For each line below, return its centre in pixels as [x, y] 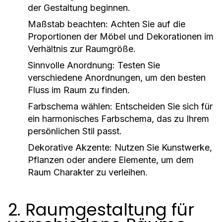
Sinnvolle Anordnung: [71, 65]
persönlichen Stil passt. [75, 131]
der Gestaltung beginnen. [79, 8]
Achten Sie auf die [147, 24]
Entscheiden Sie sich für [163, 106]
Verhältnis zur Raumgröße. [82, 49]
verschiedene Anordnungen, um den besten [117, 78]
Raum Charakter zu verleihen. [88, 172]
